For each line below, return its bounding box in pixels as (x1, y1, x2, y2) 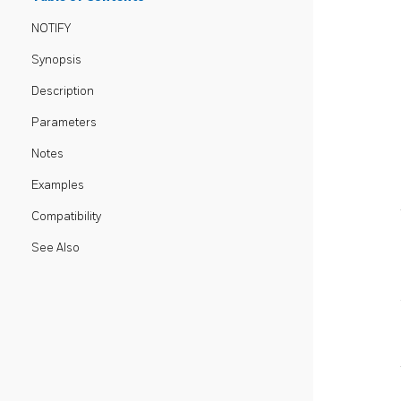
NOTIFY (31, 21, 71, 36)
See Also (31, 241, 80, 255)
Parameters (31, 115, 97, 130)
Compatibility (31, 209, 101, 224)
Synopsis (31, 53, 81, 67)
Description (31, 84, 94, 98)
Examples (31, 178, 84, 192)
